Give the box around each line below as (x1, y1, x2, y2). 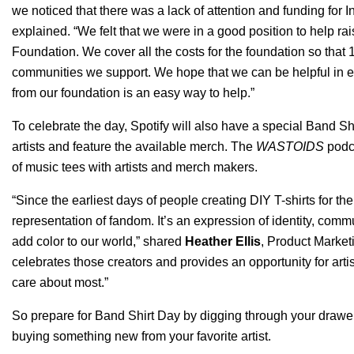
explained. (12, 24, 70, 38)
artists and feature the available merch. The (12, 140, 256, 153)
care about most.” (12, 276, 108, 289)
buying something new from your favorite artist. (12, 330, 271, 343)
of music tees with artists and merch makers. (12, 160, 258, 174)
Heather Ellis (185, 235, 261, 248)
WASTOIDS (256, 140, 324, 153)
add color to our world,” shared (12, 235, 185, 248)
